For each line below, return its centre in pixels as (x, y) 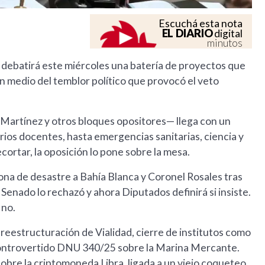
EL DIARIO (187, 33)
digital (228, 34)
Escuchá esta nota (201, 24)
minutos (225, 43)
